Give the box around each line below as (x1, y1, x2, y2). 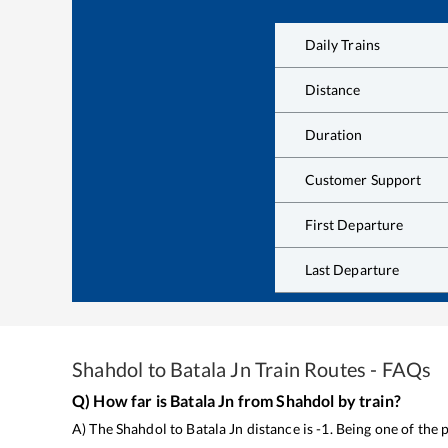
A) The (72, 419, 116, 437)
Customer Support (304, 171, 422, 189)
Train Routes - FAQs (250, 356, 432, 381)
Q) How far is (72, 390, 171, 410)
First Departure (304, 216, 404, 234)
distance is (243, 419, 314, 437)
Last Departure (304, 261, 400, 279)
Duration (304, 126, 363, 144)
